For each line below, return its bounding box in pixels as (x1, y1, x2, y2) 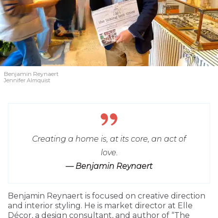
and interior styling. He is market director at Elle (8, 201, 193, 211)
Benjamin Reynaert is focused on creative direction (8, 191, 205, 201)
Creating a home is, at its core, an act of (32, 134, 186, 144)
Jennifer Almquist (4, 77, 50, 84)
